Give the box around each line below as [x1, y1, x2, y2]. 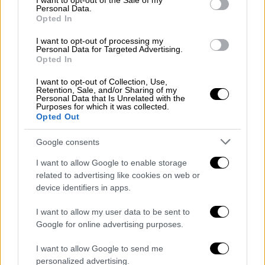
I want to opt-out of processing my [36, 36, 163, 46]
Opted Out [36, 112, 80, 121]
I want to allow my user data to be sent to [36, 207, 190, 216]
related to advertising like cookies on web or [36, 170, 200, 180]
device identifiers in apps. [36, 183, 131, 192]
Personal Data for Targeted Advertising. [36, 44, 183, 54]
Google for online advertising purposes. [36, 219, 183, 229]
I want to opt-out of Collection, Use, [36, 77, 167, 86]
